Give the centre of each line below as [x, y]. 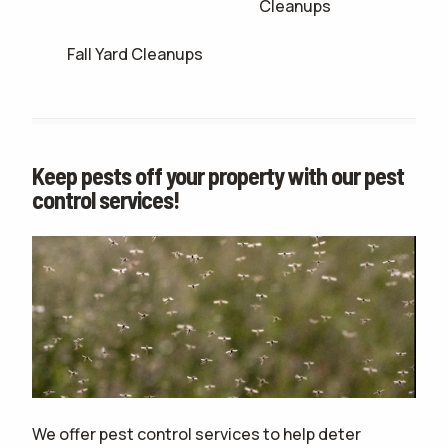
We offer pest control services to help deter [196, 433]
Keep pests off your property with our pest [218, 176]
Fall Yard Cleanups [135, 54]
